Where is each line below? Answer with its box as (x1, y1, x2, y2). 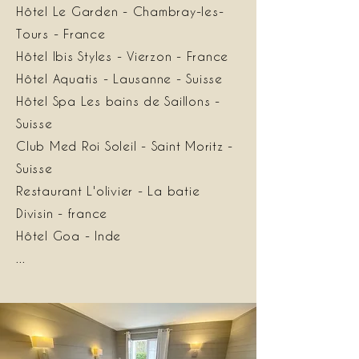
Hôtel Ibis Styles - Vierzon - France (16, 49, 228, 64)
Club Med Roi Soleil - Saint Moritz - (16, 139, 233, 154)
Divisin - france (16, 206, 107, 221)
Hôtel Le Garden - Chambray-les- (16, 4, 224, 19)
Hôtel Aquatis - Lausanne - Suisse (16, 71, 223, 87)
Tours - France (16, 26, 106, 42)
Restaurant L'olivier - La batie (16, 184, 200, 199)
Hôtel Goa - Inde (16, 228, 121, 244)
